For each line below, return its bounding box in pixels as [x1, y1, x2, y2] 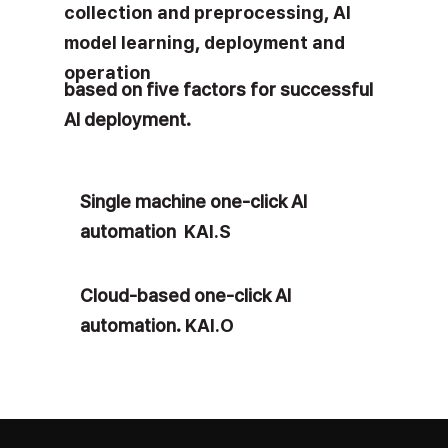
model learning [63, 32, 195, 54]
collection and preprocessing [63, 2, 324, 24]
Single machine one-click [80, 190, 291, 212]
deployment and [203, 32, 345, 54]
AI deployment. [64, 109, 191, 131]
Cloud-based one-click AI [80, 284, 291, 306]
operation [63, 62, 151, 84]
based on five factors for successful [64, 79, 373, 101]
